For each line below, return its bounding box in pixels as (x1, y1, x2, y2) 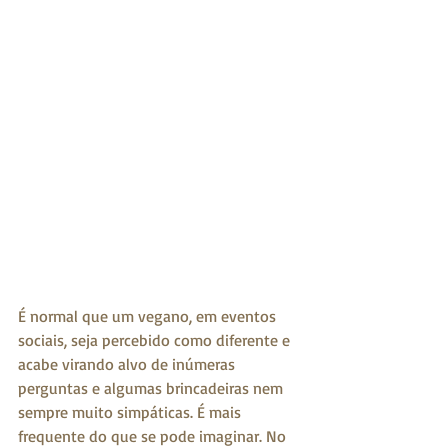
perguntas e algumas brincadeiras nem (18, 377, 287, 398)
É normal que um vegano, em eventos (18, 305, 280, 326)
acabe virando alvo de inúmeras (18, 353, 239, 374)
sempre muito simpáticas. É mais (18, 401, 245, 422)
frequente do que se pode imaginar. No (18, 425, 290, 446)
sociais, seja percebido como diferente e (18, 329, 294, 350)
